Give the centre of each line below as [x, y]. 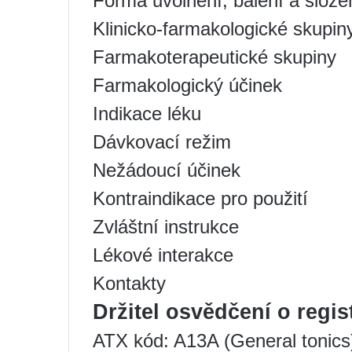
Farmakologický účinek [187, 85]
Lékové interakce [163, 255]
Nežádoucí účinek [167, 170]
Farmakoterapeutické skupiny [214, 57]
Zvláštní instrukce [166, 226]
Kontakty [129, 283]
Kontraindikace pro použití [200, 198]
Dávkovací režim [162, 141]
